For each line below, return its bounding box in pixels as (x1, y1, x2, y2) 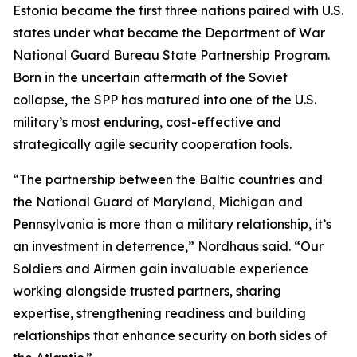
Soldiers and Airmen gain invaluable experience (13, 261, 308, 277)
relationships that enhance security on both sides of (13, 328, 327, 343)
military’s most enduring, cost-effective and (13, 114, 281, 130)
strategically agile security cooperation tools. (13, 136, 292, 152)
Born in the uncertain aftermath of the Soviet (13, 69, 288, 85)
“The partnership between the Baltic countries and (13, 171, 323, 187)
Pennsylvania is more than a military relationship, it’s (13, 216, 331, 232)
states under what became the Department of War (13, 25, 325, 41)
